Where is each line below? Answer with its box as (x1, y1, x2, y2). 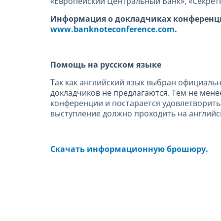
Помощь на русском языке (50, 59, 161, 71)
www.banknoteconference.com (50, 24, 175, 35)
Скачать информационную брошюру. (50, 144, 208, 155)
